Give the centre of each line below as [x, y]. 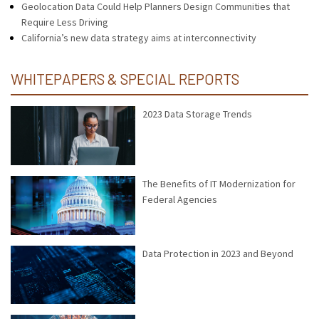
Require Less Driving [65, 22]
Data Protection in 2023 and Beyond [218, 253]
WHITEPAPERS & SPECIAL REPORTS [125, 79]
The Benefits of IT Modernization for [219, 183]
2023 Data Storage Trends [197, 114]
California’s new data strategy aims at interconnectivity [139, 38]
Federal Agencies [180, 199]
